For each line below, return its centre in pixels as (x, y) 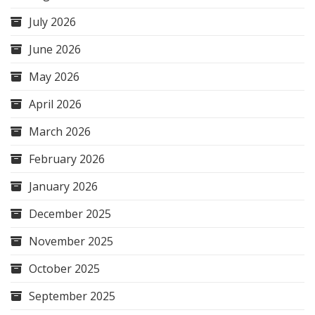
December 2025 (70, 213)
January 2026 (63, 186)
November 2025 (71, 241)
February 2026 (67, 159)
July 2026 (52, 21)
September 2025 (72, 296)
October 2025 (64, 268)
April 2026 (55, 104)
